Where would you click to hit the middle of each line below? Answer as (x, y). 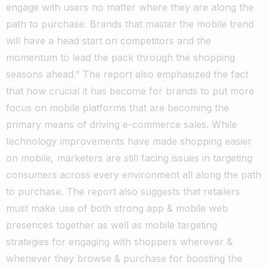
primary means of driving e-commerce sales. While (121, 124)
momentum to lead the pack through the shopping (121, 57)
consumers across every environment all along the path (134, 174)
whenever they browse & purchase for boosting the (124, 258)
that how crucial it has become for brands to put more (130, 91)
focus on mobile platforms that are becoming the (118, 107)
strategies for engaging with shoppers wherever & (119, 241)
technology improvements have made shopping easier (129, 141)
